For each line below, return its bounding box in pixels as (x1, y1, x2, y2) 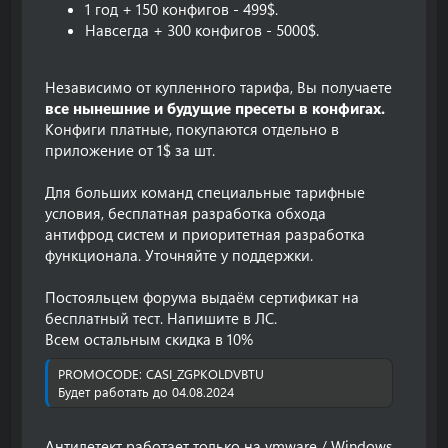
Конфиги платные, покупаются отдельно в (45, 119, 339, 139)
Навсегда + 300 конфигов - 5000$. (85, 20, 319, 40)
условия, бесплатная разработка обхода (45, 203, 326, 223)
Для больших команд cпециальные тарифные (45, 182, 365, 202)
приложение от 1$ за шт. (45, 140, 215, 160)
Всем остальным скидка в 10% (45, 329, 253, 349)
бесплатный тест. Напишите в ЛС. (45, 308, 277, 328)
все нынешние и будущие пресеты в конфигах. (45, 98, 385, 118)
